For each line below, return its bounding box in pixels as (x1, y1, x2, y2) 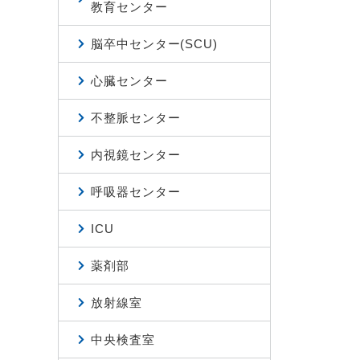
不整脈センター (91, 111, 181, 125)
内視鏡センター (91, 148, 181, 162)
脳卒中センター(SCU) (91, 37, 218, 51)
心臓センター (91, 74, 168, 88)
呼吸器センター (91, 185, 181, 198)
